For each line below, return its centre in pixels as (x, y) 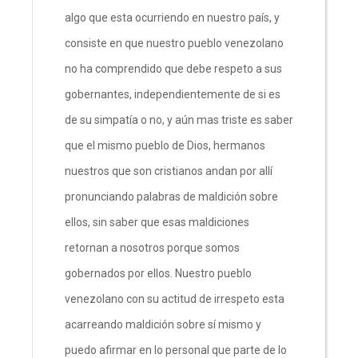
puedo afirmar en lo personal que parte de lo (176, 350)
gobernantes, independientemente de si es (173, 94)
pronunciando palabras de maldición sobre (171, 196)
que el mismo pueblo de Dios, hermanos (165, 145)
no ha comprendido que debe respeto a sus (173, 68)
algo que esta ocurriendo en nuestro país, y (172, 17)
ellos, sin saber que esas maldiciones (157, 222)
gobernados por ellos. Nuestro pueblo (158, 273)
